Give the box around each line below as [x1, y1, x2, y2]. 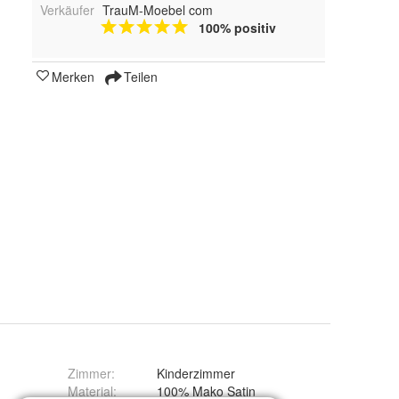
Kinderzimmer [157, 364, 235, 382]
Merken [52, 68, 94, 86]
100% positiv [198, 19, 276, 37]
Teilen [120, 68, 158, 86]
